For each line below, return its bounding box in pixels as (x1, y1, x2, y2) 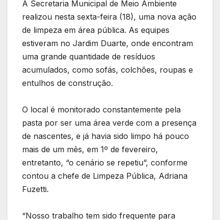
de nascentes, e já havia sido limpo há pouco (22, 131, 189, 141)
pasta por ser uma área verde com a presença (22, 117, 196, 128)
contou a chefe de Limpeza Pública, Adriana (22, 170, 188, 181)
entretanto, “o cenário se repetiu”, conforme (22, 157, 188, 167)
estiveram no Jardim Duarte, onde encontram (22, 38, 193, 48)
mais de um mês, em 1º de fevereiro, (22, 144, 158, 154)
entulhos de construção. (22, 78, 115, 88)
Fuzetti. (22, 184, 49, 194)
